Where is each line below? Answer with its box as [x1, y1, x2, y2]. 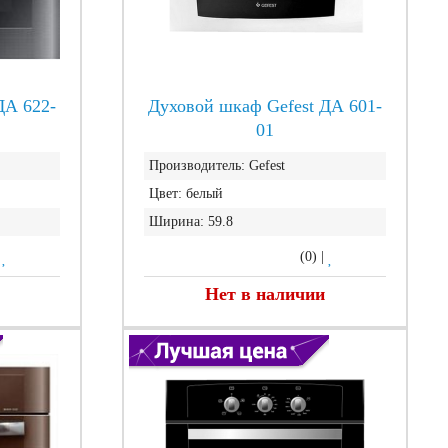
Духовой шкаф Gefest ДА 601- [147, 96, 382, 116]
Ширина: [148, 214, 204, 229]
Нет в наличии [204, 284, 325, 304]
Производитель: [148, 158, 245, 173]
